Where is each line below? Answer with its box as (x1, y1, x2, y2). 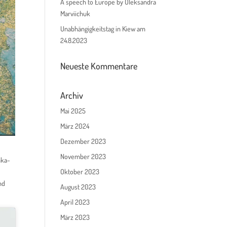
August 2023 (60, 182, 96, 191)
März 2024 (60, 122, 90, 130)
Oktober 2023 (60, 167, 100, 176)
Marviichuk (60, 9, 91, 18)
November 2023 (60, 152, 106, 161)
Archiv (60, 90, 84, 101)
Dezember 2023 (60, 137, 106, 145)
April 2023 (60, 198, 90, 206)
